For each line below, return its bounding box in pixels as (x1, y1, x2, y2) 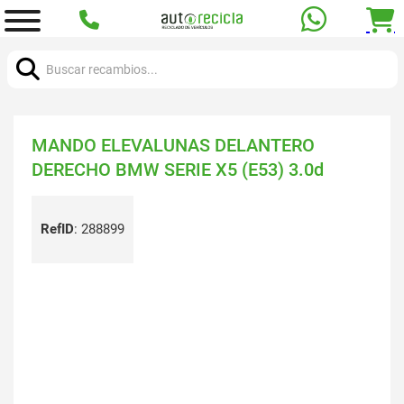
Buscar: (5, 39, 51, 55)
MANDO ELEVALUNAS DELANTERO (32, 134, 315, 156)
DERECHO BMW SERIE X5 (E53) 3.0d (32, 159, 324, 180)
